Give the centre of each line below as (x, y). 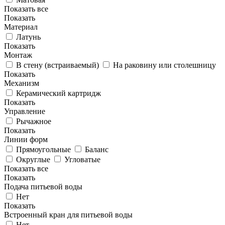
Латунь (28, 37)
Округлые (33, 159)
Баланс (97, 149)
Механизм (22, 83)
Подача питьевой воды (43, 187)
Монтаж (18, 55)
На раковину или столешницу (164, 65)
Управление (25, 111)
